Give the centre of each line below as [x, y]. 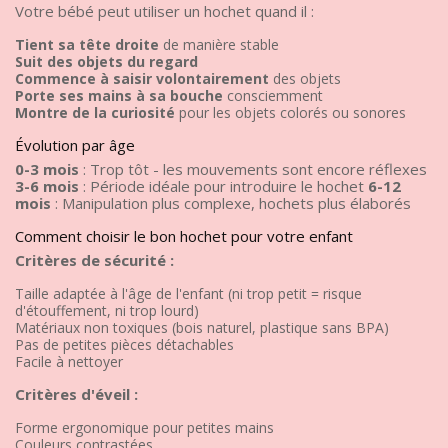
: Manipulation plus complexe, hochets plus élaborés [231, 202]
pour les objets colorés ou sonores [290, 112]
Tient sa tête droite [87, 44]
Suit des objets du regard [106, 61]
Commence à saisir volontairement [142, 78]
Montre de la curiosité [95, 112]
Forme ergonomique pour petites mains [144, 427]
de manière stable [219, 44]
